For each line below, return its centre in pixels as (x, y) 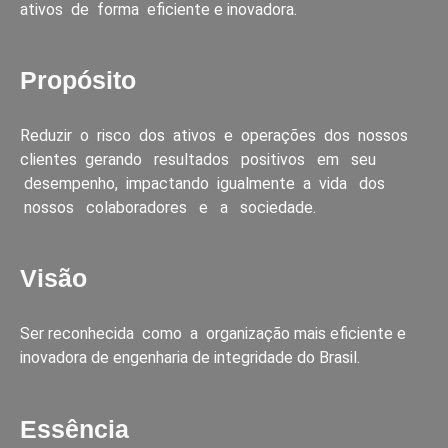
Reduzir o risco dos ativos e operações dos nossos (216, 136)
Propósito (78, 80)
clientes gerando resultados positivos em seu (200, 160)
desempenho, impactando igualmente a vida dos (204, 184)
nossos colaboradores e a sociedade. (168, 208)
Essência (74, 428)
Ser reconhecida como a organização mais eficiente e (213, 334)
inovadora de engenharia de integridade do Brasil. (190, 358)
